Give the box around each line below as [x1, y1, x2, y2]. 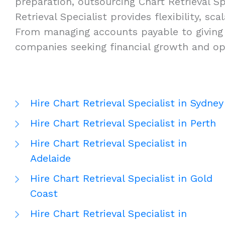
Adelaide [30, 152, 71, 165]
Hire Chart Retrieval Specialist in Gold [30, 172, 212, 185]
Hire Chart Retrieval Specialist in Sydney [30, 97, 223, 109]
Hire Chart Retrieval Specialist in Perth [30, 117, 216, 130]
